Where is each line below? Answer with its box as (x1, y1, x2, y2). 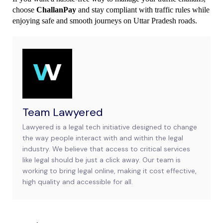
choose (12, 5, 36, 14)
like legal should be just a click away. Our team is (22, 155, 181, 164)
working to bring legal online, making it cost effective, (22, 166, 197, 175)
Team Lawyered (22, 105, 103, 119)
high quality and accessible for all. (22, 177, 133, 186)
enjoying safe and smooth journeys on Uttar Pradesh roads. (12, 16, 197, 25)
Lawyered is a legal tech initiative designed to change (22, 122, 197, 131)
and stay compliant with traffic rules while (76, 5, 210, 14)
